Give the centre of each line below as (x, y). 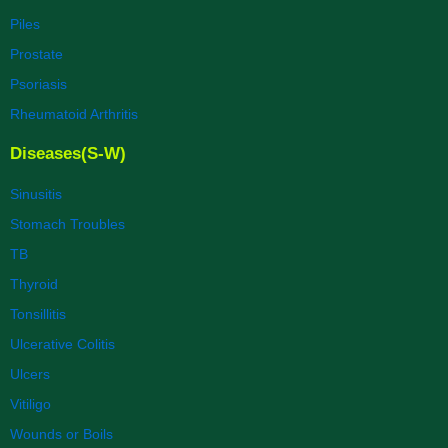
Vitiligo (30, 404)
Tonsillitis (38, 314)
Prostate (36, 54)
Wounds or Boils (61, 434)
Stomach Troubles (67, 224)
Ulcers (30, 374)
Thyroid (34, 284)
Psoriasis (38, 84)
